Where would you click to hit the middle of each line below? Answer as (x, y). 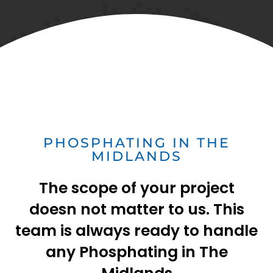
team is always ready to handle (136, 231)
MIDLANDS (136, 157)
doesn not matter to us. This (136, 210)
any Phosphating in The (136, 252)
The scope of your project (136, 188)
